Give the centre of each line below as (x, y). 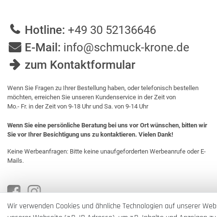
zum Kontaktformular (80, 65)
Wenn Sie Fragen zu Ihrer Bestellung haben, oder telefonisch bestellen (103, 88)
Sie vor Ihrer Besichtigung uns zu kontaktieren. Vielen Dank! (90, 134)
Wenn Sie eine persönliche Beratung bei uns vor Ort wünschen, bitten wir (107, 125)
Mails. (15, 161)
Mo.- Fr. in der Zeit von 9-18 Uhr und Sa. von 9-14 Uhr (78, 106)
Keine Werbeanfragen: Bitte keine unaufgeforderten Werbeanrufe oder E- (107, 151)
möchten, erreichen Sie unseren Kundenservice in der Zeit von (92, 97)
